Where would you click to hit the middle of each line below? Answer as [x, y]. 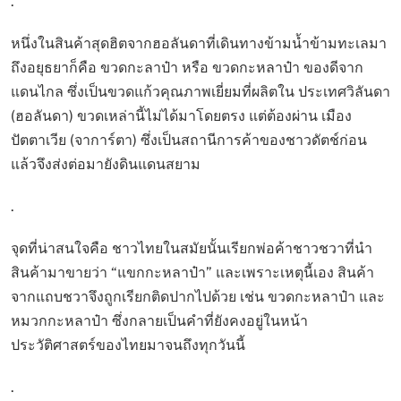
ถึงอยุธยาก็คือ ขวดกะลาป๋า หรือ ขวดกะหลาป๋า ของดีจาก [187, 67]
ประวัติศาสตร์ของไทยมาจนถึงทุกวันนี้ [128, 345]
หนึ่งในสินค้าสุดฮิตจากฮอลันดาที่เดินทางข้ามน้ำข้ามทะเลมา [199, 43]
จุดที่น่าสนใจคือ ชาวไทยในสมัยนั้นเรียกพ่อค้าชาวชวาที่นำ [192, 248]
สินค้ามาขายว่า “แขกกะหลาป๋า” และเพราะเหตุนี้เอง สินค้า [192, 272]
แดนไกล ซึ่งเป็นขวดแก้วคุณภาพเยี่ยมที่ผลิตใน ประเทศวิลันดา [200, 91]
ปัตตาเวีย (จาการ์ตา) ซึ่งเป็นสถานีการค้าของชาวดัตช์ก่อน [189, 140]
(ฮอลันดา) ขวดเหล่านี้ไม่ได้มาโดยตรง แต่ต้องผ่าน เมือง [181, 115]
